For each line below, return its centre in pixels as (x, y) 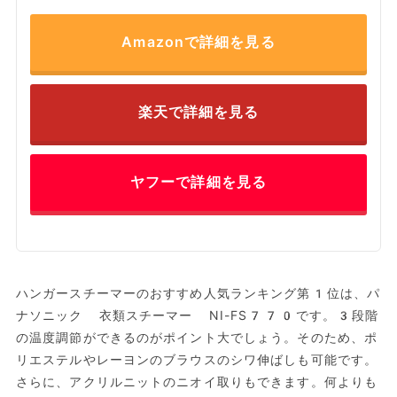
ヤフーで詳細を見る (198, 183)
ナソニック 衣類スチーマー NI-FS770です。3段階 (197, 316)
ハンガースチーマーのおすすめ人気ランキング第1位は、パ (198, 294)
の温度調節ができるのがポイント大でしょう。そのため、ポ (197, 338)
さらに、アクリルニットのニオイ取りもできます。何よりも (197, 382)
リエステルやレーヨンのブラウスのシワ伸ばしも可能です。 (197, 360)
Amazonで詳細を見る (198, 43)
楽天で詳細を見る (198, 113)
